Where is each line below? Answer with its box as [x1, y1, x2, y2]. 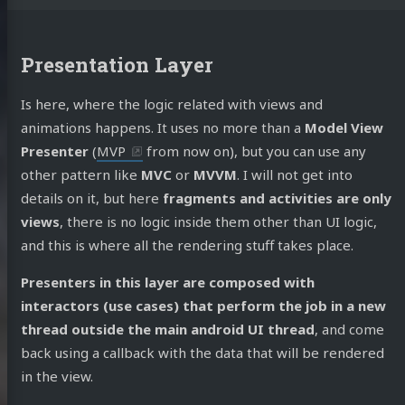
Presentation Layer [20, 51, 213, 79]
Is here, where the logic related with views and [20, 95, 323, 114]
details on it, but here [20, 189, 163, 208]
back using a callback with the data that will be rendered [20, 344, 384, 363]
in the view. [20, 367, 93, 386]
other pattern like [20, 165, 141, 184]
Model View [304, 118, 383, 137]
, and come [314, 320, 384, 339]
